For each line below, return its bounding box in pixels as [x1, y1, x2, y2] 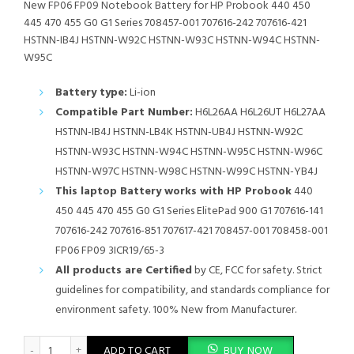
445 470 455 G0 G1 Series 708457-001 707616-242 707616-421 [24, 14, 307, 33]
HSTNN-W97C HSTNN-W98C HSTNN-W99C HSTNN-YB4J [55, 163, 318, 182]
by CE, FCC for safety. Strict [192, 262, 322, 281]
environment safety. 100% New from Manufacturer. [55, 301, 296, 320]
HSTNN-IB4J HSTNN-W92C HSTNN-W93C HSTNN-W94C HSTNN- [24, 32, 320, 51]
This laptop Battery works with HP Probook [55, 183, 292, 201]
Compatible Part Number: [55, 104, 193, 122]
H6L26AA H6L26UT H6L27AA [193, 104, 326, 122]
